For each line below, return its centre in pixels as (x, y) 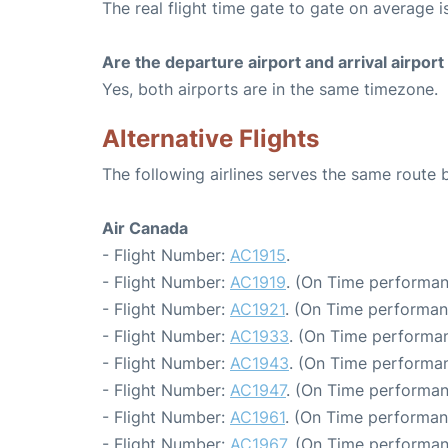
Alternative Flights (210, 138)
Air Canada (145, 228)
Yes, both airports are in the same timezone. (270, 89)
